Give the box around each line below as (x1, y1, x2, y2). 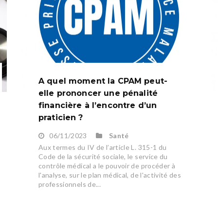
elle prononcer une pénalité (38, 89, 158, 98)
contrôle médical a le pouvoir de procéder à (38, 162, 176, 170)
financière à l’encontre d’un (38, 101, 157, 110)
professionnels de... (38, 180, 101, 189)
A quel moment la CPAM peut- (38, 76, 168, 86)
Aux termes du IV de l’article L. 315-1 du (38, 143, 167, 152)
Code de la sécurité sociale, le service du (38, 152, 168, 161)
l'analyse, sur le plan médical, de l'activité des (38, 171, 182, 180)
